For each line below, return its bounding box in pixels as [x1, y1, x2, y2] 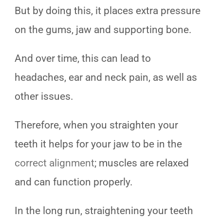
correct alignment [15, 157, 94, 169]
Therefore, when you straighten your [15, 119, 178, 131]
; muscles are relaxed [94, 157, 189, 169]
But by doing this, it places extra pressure [15, 4, 200, 17]
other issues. [15, 90, 73, 102]
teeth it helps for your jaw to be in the [15, 138, 182, 150]
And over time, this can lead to [15, 52, 151, 64]
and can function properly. [15, 176, 133, 188]
